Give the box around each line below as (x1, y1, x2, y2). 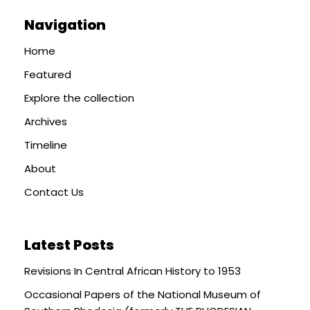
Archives (24, 113, 67, 129)
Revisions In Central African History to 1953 (24, 263, 241, 278)
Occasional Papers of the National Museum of (24, 286, 261, 302)
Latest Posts (24, 235, 114, 255)
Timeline (24, 137, 67, 152)
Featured (24, 66, 71, 82)
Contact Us (24, 184, 84, 199)
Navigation (24, 15, 106, 35)
